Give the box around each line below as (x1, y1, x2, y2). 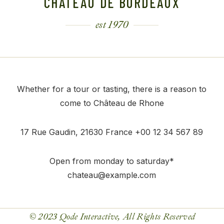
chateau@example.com (67, 170, 156, 180)
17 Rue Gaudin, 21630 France (20, 127, 133, 137)
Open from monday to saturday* (49, 156, 174, 166)
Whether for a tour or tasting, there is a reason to (17, 84, 207, 94)
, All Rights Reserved (118, 211, 195, 222)
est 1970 (95, 18, 129, 31)
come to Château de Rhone (59, 98, 164, 108)
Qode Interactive (59, 211, 118, 222)
